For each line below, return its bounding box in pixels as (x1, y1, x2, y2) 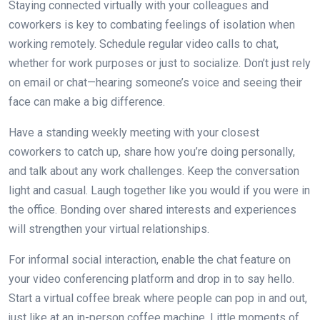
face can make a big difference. (9, 95, 165, 109)
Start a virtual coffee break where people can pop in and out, (9, 291, 307, 306)
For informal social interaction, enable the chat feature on (9, 253, 291, 267)
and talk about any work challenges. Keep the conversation (9, 164, 299, 179)
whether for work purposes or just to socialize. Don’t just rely (9, 56, 311, 71)
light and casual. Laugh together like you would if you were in (9, 184, 310, 198)
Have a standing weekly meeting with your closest (9, 126, 259, 140)
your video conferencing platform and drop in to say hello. (9, 272, 294, 286)
